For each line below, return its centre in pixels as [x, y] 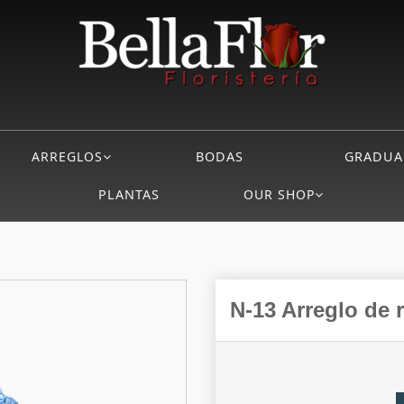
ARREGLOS [67, 157]
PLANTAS [129, 195]
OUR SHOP [279, 195]
